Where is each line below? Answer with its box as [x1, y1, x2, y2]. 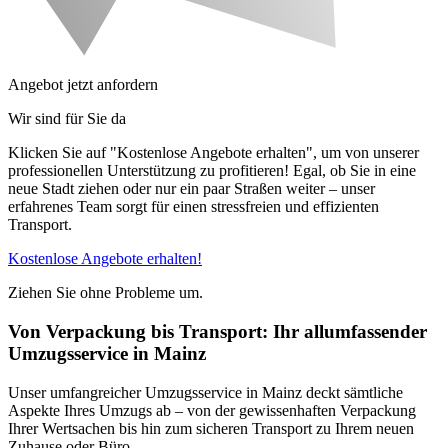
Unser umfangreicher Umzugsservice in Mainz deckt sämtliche [8, 383, 403, 401]
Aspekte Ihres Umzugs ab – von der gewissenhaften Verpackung [8, 401, 416, 419]
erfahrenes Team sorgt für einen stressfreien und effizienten [8, 198, 379, 216]
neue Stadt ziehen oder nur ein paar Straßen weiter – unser [8, 180, 375, 198]
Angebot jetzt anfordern [8, 76, 158, 94]
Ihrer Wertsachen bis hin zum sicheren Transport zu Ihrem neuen [8, 419, 414, 437]
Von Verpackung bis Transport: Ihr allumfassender [8, 321, 427, 343]
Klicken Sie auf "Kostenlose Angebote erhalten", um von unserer [8, 144, 419, 162]
